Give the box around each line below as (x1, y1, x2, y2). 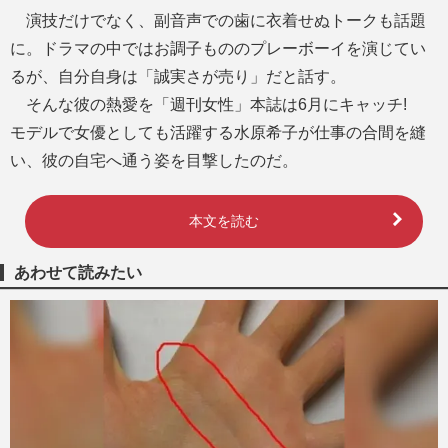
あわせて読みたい (14, 263, 142, 281)
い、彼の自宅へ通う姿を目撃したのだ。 (10, 151, 298, 169)
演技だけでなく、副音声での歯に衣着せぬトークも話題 (10, 11, 426, 29)
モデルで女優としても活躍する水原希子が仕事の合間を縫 (10, 123, 426, 141)
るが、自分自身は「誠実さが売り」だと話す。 (10, 67, 346, 85)
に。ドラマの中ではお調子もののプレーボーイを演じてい (10, 39, 426, 57)
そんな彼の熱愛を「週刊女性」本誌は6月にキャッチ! (10, 95, 423, 113)
